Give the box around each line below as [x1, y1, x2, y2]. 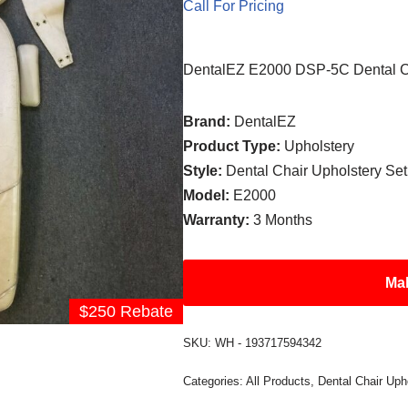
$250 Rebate [78, 302, 173, 321]
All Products [246, 374, 311, 388]
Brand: [183, 114, 235, 129]
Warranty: [183, 212, 254, 228]
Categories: [183, 374, 247, 388]
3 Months [253, 212, 313, 228]
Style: [183, 163, 227, 178]
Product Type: [183, 138, 285, 154]
